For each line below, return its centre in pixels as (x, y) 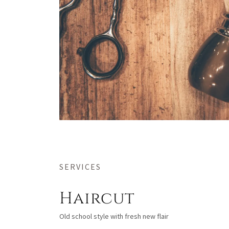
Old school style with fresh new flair (114, 216)
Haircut (97, 198)
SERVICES (80, 166)
